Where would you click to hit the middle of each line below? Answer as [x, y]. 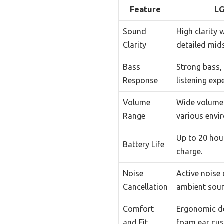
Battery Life [144, 144]
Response [140, 80]
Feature [145, 9]
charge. [189, 151]
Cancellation [145, 187]
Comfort [138, 209]
